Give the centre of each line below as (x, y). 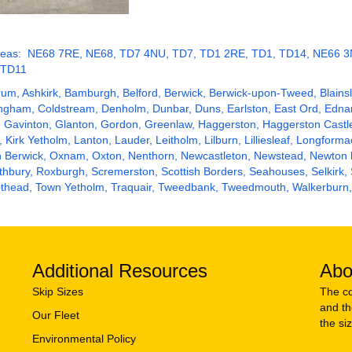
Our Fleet (55, 315)
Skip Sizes (57, 292)
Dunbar (170, 109)
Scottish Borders (202, 172)
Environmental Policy (84, 339)
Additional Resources (119, 271)
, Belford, (140, 93)
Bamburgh (90, 93)
